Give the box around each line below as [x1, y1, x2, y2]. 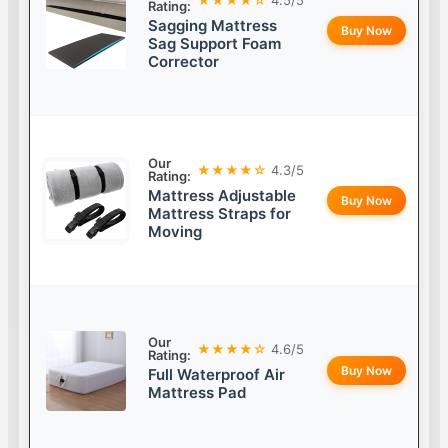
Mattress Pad [148, 383, 247, 403]
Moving [148, 222, 203, 242]
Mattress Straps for [148, 204, 292, 224]
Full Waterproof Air [148, 365, 286, 385]
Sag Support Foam [148, 34, 282, 54]
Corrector [148, 52, 220, 72]
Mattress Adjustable [148, 186, 297, 206]
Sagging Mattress [148, 16, 278, 36]
